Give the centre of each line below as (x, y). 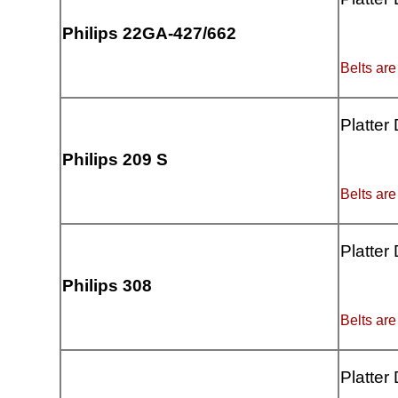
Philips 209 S (115, 160)
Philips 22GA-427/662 (150, 34)
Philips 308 (107, 286)
